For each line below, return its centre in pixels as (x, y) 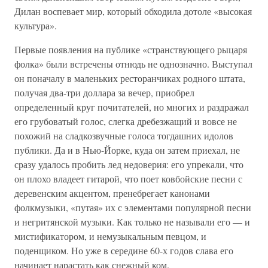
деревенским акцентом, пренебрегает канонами (112, 193)
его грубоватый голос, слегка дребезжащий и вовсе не (126, 121)
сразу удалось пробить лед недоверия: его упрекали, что (129, 164)
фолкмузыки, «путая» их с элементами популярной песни (133, 207)
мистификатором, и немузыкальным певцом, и (110, 236)
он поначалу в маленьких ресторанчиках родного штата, (130, 78)
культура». (36, 25)
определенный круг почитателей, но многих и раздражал (132, 107)
